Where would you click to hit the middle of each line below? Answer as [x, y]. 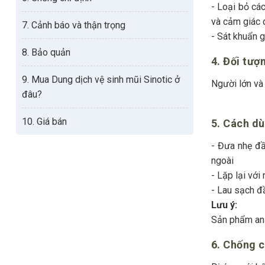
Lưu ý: [224, 205]
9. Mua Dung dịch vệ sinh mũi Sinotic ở [101, 79]
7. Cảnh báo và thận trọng [74, 25]
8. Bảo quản [46, 52]
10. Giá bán [44, 121]
